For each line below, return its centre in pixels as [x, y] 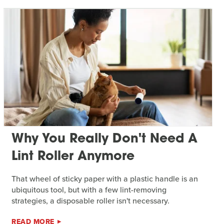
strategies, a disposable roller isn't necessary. [91, 200]
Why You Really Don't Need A [105, 139]
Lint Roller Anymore [73, 156]
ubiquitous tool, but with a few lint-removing [89, 189]
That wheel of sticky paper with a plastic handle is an [105, 178]
